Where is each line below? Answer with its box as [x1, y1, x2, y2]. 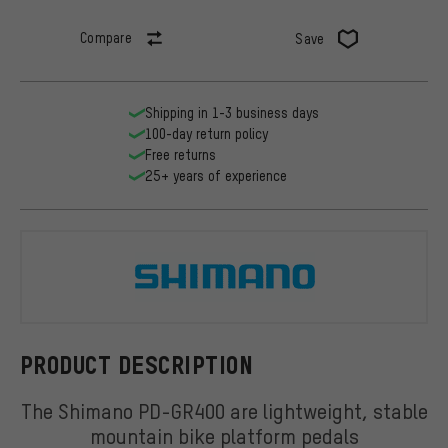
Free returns [145, 146, 216, 164]
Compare [79, 29, 133, 47]
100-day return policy [145, 125, 268, 143]
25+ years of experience [145, 167, 287, 185]
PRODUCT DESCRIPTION [20, 351, 254, 379]
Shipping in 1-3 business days [145, 104, 319, 122]
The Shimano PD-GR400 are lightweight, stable [20, 396, 428, 424]
